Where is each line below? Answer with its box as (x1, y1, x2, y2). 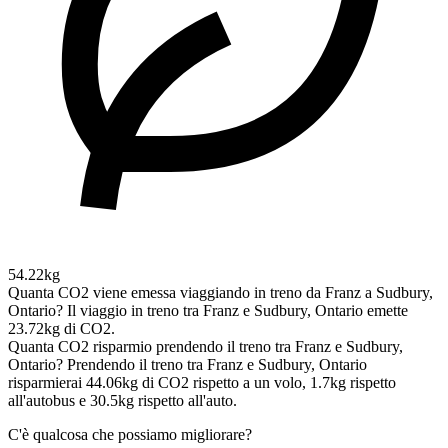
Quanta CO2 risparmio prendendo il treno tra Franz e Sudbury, (8, 338, 403, 356)
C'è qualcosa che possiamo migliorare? (8, 426, 252, 444)
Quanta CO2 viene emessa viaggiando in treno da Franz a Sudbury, (8, 284, 433, 302)
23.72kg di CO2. (8, 320, 115, 338)
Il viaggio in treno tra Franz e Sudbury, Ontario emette (67, 302, 408, 320)
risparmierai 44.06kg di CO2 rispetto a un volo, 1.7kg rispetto (8, 374, 396, 392)
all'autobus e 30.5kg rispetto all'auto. (8, 392, 237, 410)
